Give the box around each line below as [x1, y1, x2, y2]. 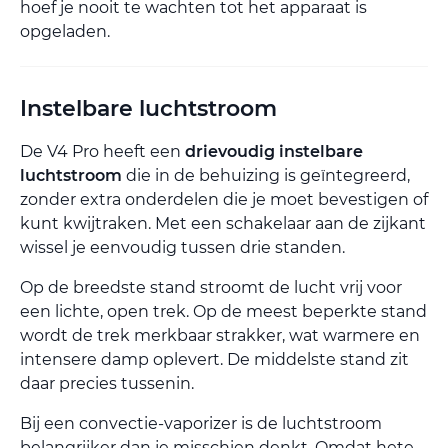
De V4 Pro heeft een [20, 141, 185, 161]
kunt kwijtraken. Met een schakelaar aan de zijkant [20, 213, 426, 233]
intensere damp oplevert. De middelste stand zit [20, 349, 409, 369]
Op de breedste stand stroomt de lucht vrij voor [20, 277, 402, 297]
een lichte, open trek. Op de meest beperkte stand [20, 301, 427, 321]
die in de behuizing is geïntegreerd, [122, 165, 410, 185]
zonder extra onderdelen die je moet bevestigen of [20, 189, 428, 209]
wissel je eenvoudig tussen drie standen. [20, 237, 345, 257]
